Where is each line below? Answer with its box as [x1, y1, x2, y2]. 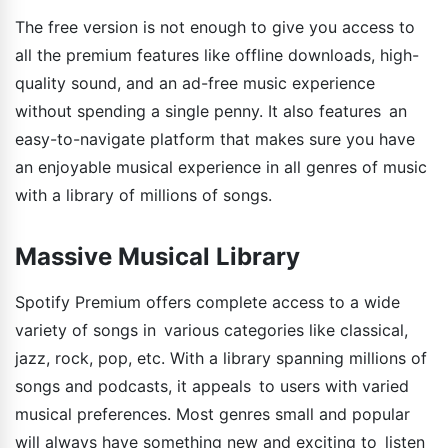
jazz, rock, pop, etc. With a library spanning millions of [15, 348, 427, 369]
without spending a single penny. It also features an [15, 101, 407, 122]
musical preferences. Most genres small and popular [15, 404, 410, 425]
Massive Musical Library [15, 242, 300, 272]
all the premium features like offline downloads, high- [15, 45, 419, 66]
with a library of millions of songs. [15, 185, 272, 206]
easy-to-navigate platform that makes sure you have [15, 129, 415, 150]
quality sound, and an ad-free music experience [15, 73, 375, 94]
